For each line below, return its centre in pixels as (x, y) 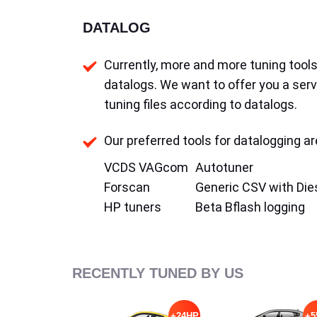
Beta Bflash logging (250, 207)
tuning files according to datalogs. (201, 104)
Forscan (127, 187)
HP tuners (133, 207)
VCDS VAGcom (146, 167)
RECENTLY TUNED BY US (158, 273)
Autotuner (224, 167)
